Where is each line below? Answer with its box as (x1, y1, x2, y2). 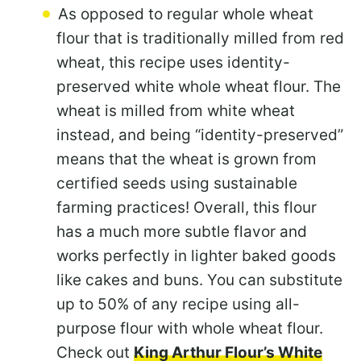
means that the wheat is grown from (56, 149, 317, 168)
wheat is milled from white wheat (56, 101, 295, 120)
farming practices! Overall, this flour (56, 197, 317, 217)
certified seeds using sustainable (56, 173, 297, 193)
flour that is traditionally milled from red (56, 28, 344, 48)
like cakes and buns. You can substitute (56, 270, 342, 289)
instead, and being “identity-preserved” (56, 125, 343, 144)
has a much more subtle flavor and (56, 222, 307, 241)
